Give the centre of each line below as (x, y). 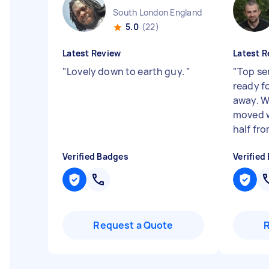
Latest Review (92, 53)
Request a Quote (133, 225)
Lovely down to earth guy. (127, 71)
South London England (157, 12)
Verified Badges (95, 156)
